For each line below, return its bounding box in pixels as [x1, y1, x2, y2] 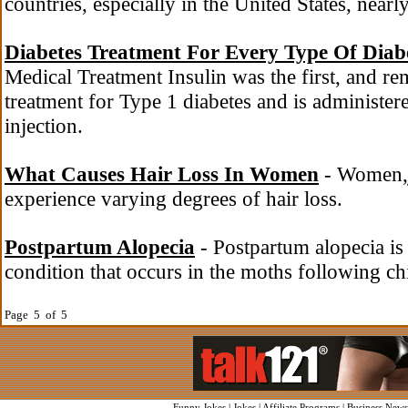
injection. [5, 114, 83, 138]
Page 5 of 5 [5, 308, 67, 321]
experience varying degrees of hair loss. [5, 187, 342, 210]
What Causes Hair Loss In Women [5, 162, 319, 186]
